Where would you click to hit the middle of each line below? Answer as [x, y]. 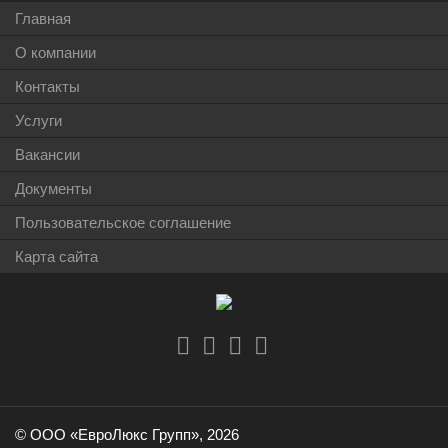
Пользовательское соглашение [123, 222]
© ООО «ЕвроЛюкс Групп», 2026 [127, 434]
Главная [43, 18]
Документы [53, 188]
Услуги [38, 120]
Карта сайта [56, 256]
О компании [55, 52]
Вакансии [47, 154]
